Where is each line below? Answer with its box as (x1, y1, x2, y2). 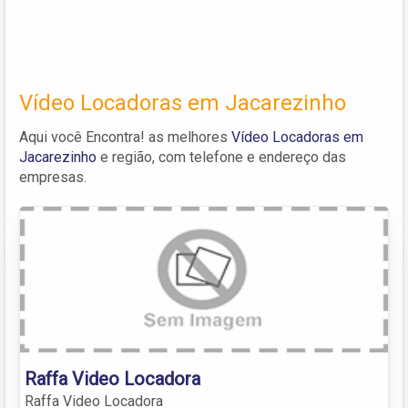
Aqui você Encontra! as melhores (19, 127, 231, 146)
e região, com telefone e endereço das (97, 148, 346, 166)
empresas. (19, 168, 87, 186)
